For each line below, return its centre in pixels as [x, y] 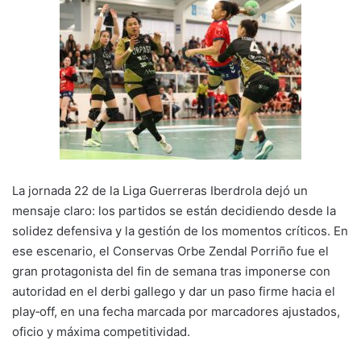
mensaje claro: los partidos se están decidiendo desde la [174, 211]
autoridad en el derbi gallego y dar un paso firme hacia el [174, 292]
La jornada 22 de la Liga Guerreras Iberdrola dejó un [160, 191]
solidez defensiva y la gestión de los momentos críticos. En [180, 231]
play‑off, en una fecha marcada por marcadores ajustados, [176, 312]
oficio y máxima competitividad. [101, 332]
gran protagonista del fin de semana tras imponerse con [171, 272]
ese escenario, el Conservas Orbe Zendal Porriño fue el [170, 251]
